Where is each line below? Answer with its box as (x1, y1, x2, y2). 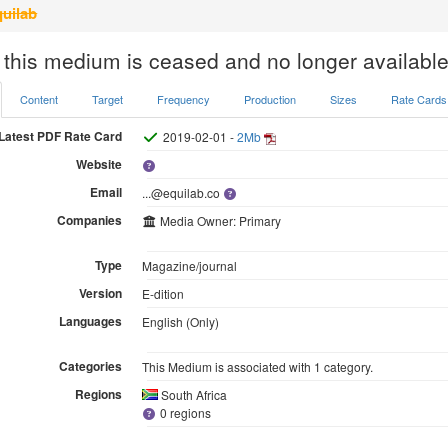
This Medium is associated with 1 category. (141, 357, 379, 375)
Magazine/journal (141, 256, 240, 274)
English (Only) (141, 312, 219, 330)
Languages (58, 311, 122, 330)
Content (19, 90, 58, 107)
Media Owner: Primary (156, 211, 281, 229)
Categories (58, 356, 122, 375)
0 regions (156, 404, 211, 422)
